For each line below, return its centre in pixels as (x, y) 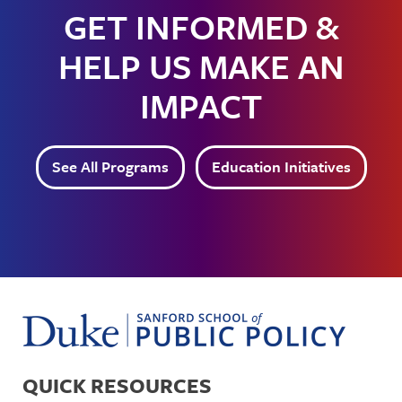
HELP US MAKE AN (201, 66)
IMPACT (201, 105)
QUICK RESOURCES (117, 385)
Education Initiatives (281, 166)
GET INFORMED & (201, 26)
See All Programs (110, 166)
